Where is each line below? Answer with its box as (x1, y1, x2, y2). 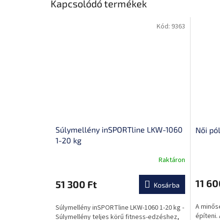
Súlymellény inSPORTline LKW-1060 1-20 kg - (55, 202, 184, 213)
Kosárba (153, 180, 180, 189)
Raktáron (158, 155, 185, 165)
